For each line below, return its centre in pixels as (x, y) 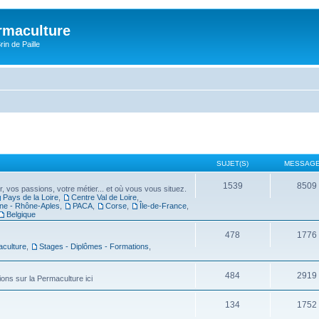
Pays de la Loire (31, 197)
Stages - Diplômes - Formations (94, 246)
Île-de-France (163, 206)
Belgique (21, 214)
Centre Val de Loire (104, 197)
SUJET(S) (233, 163)
